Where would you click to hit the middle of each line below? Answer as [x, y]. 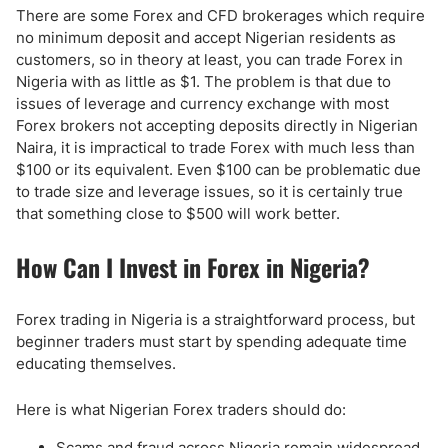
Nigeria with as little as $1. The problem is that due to [203, 81]
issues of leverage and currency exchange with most [202, 103]
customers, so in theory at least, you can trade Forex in [209, 59]
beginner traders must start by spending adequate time [211, 341]
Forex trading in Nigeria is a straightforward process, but [215, 319]
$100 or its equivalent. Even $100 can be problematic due [218, 169]
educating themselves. [96, 363]
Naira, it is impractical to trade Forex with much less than [215, 147]
